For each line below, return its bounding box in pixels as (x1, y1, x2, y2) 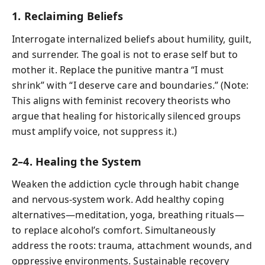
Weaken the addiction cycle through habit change (12, 177, 240, 190)
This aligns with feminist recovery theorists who (12, 93, 231, 107)
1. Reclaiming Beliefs (12, 9, 123, 23)
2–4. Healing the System (12, 154, 142, 169)
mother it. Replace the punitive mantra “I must (12, 63, 224, 76)
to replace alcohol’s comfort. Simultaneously (12, 224, 215, 237)
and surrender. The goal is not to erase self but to (12, 47, 238, 61)
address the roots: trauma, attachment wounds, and (12, 239, 252, 252)
